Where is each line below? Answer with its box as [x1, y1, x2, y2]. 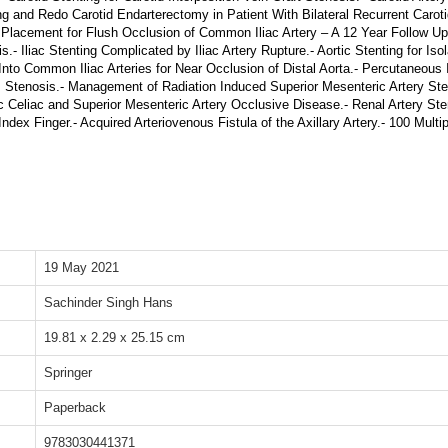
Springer [44, 364, 92, 380]
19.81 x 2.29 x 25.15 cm [44, 329, 185, 345]
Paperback [44, 399, 106, 415]
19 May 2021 [44, 259, 119, 275]
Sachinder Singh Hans [44, 294, 173, 310]
